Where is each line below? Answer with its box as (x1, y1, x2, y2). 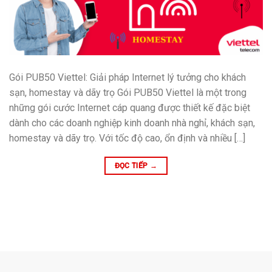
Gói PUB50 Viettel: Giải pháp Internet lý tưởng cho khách (9, 71, 246, 83)
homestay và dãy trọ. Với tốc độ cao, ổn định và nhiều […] (9, 132, 245, 144)
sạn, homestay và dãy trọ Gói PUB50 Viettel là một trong (9, 86, 246, 98)
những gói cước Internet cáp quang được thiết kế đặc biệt (9, 101, 250, 114)
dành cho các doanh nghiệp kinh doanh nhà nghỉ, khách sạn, (9, 117, 255, 129)
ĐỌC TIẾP (114, 161, 150, 170)
